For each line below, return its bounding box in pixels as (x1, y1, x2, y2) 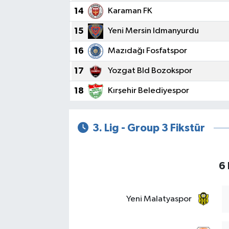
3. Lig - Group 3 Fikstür (93, 123, 205, 134)
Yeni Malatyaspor (126, 194, 192, 203)
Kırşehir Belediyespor (108, 86, 189, 95)
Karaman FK (108, 6, 152, 15)
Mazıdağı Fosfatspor (108, 46, 187, 55)
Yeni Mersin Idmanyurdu (108, 26, 199, 35)
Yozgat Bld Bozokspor (108, 66, 192, 75)
